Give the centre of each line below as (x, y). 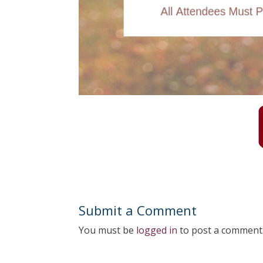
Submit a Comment (138, 210)
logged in (157, 230)
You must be (108, 230)
